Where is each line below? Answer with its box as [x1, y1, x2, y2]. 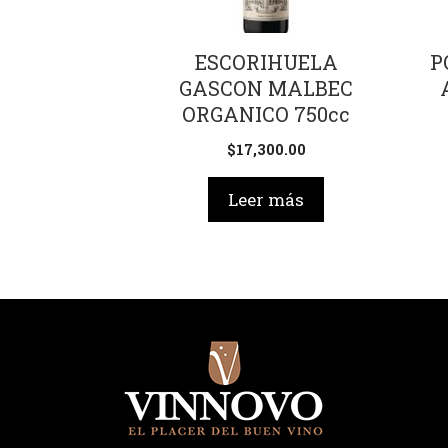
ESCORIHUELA [194, 49, 338, 76]
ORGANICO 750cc [182, 101, 351, 128]
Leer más [228, 187, 305, 211]
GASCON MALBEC [179, 75, 354, 102]
